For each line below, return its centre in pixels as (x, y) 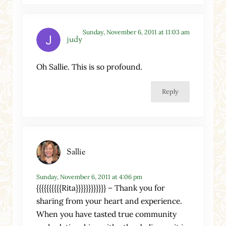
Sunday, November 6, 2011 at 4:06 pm (90, 177)
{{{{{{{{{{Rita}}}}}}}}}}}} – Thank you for (101, 188)
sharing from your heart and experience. (109, 201)
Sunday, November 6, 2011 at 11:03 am (136, 32)
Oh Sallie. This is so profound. (90, 67)
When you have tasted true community (107, 214)
